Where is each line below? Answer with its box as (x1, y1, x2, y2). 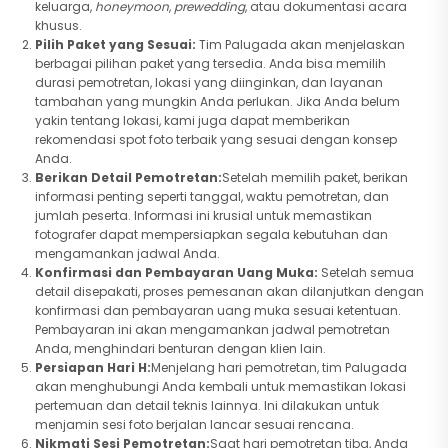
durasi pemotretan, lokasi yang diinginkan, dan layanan (35, 74, 383, 91)
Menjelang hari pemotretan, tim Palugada (151, 359, 407, 376)
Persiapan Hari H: (35, 359, 151, 376)
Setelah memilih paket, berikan (222, 169, 408, 186)
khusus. (35, 17, 82, 34)
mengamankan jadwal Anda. (35, 245, 220, 262)
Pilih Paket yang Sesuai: (35, 36, 196, 53)
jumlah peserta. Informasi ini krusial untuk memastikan (35, 207, 372, 224)
